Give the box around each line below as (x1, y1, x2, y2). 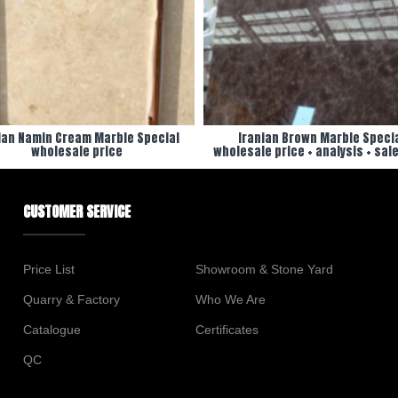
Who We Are (195, 292, 267, 306)
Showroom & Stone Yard (195, 262, 334, 276)
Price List (22, 262, 75, 276)
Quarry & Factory (22, 292, 120, 306)
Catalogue (22, 322, 81, 337)
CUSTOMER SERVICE (22, 201, 131, 222)
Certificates (195, 322, 259, 337)
